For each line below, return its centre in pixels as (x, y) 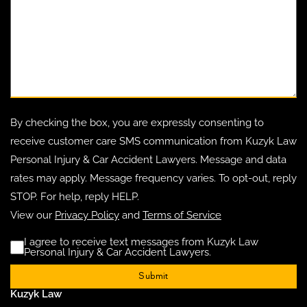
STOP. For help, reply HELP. (75, 197)
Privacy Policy (87, 216)
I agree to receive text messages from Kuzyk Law (141, 242)
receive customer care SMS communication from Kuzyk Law (153, 142)
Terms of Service (182, 216)
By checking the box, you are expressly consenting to (137, 123)
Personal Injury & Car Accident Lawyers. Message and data (148, 160)
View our (33, 216)
